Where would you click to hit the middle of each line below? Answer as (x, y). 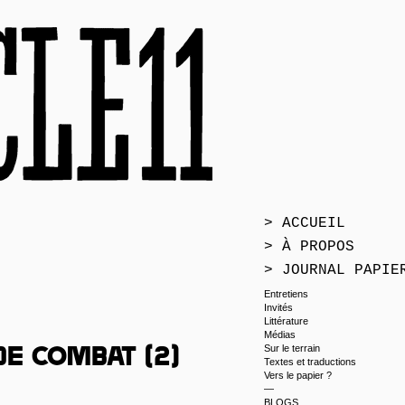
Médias (280, 334)
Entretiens (286, 294)
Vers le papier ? (298, 375)
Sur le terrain (292, 348)
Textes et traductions (310, 362)
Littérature (286, 321)
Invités (278, 307)
